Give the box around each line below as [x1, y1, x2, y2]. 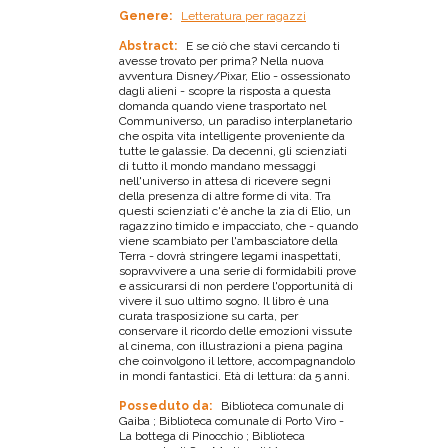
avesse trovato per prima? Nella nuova [119, 53, 324, 68]
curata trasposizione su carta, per [119, 308, 298, 323]
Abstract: [119, 38, 180, 53]
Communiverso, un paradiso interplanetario [119, 113, 352, 128]
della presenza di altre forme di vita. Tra [119, 188, 331, 203]
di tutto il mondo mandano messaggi [119, 158, 316, 173]
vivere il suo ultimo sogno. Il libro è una [119, 293, 329, 308]
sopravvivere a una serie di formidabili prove [119, 263, 356, 278]
